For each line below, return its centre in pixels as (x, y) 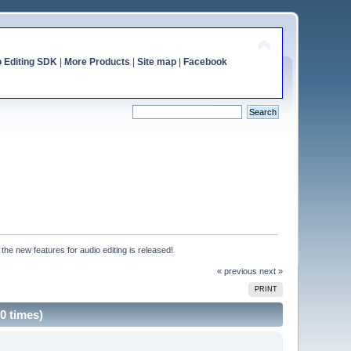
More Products (97, 62)
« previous (237, 271)
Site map (156, 62)
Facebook (205, 62)
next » (271, 271)
